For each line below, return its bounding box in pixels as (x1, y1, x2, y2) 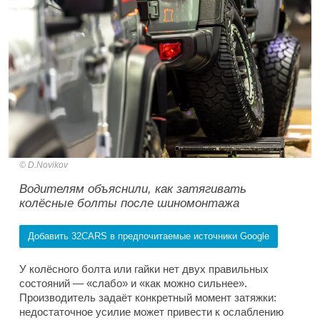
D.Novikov (28, 159, 68, 170)
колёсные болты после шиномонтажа (19, 196, 239, 210)
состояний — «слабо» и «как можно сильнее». (19, 276, 247, 289)
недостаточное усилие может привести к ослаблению (19, 305, 284, 318)
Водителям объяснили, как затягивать (19, 181, 246, 196)
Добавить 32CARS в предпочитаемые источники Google (28, 230, 269, 241)
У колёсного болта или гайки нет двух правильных (19, 262, 269, 275)
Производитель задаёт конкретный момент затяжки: (19, 291, 276, 304)
